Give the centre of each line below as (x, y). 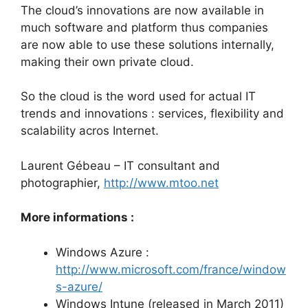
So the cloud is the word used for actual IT (138, 97)
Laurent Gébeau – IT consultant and (120, 165)
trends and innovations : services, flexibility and (152, 114)
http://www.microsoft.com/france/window (171, 269)
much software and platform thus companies (144, 27)
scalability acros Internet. (90, 131)
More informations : (77, 218)
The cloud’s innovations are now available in (142, 10)
